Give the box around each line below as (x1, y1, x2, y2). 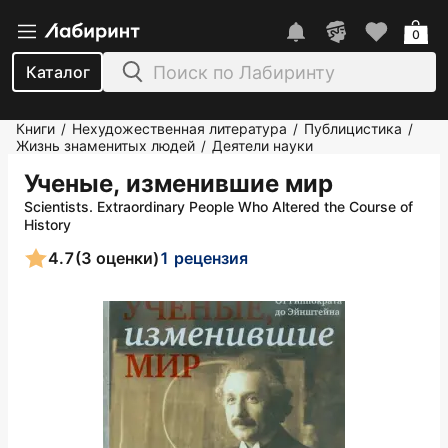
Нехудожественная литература (72, 120, 287, 137)
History (24, 216, 71, 233)
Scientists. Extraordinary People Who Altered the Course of (24, 198, 413, 215)
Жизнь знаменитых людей (16, 137, 195, 154)
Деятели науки (212, 137, 313, 154)
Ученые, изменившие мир (24, 169, 333, 198)
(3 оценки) (75, 247, 159, 268)
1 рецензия (159, 247, 248, 268)
